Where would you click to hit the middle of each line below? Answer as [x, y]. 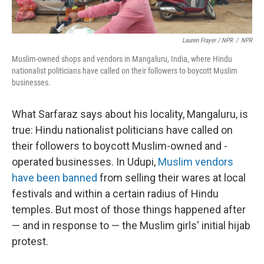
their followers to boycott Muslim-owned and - [120, 146]
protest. [30, 241]
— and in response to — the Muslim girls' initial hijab [131, 225]
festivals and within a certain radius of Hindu [115, 193]
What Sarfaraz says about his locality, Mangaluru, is [130, 114]
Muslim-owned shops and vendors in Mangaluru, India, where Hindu [122, 59]
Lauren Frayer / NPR [207, 40]
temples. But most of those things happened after [129, 209]
